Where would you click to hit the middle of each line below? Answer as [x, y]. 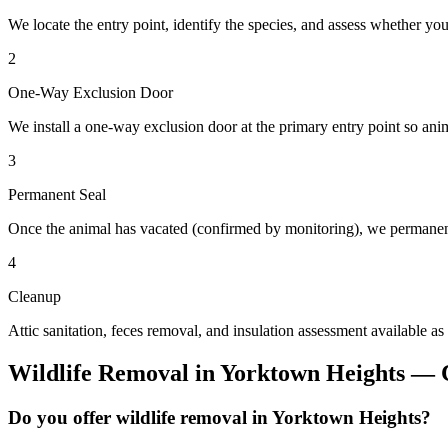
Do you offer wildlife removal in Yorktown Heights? [219, 418]
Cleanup [34, 297]
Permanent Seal [57, 195]
